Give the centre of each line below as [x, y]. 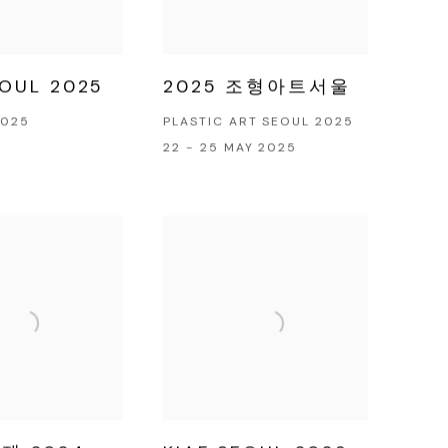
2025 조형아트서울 [257, 87]
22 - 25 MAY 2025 [230, 148]
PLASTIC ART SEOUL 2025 [258, 122]
